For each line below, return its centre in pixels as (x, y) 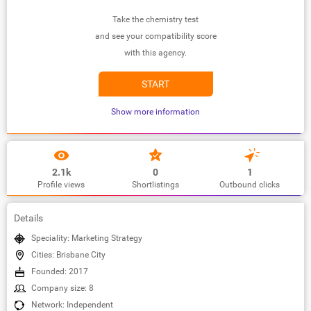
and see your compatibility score (155, 36)
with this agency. (155, 52)
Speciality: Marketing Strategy (87, 238)
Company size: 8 (62, 288)
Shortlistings (155, 184)
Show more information (155, 111)
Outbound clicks (250, 184)
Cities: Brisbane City (68, 254)
